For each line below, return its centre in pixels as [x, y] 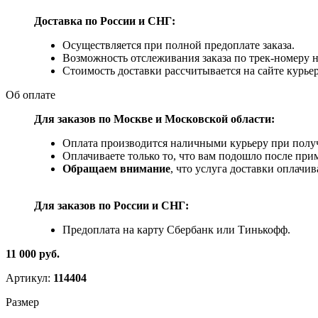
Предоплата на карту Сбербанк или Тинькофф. [176, 229]
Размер [22, 302]
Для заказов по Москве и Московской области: [154, 119]
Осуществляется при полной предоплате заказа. [179, 45]
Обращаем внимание [116, 168]
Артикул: [29, 278]
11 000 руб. [33, 253]
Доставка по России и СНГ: [105, 21]
